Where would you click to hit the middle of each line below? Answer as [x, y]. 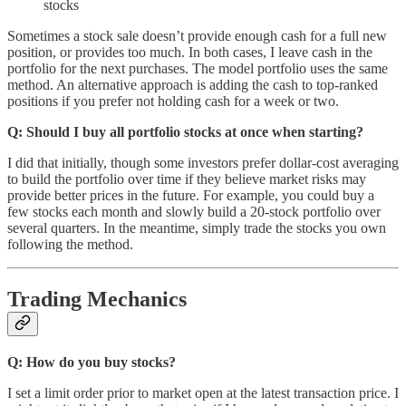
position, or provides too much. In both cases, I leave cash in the [190, 52]
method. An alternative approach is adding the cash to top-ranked [193, 84]
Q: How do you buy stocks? [92, 362]
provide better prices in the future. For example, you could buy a [191, 195]
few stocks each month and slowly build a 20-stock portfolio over [194, 211]
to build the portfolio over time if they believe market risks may [187, 179]
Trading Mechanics [97, 299]
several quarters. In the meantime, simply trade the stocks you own [197, 227]
